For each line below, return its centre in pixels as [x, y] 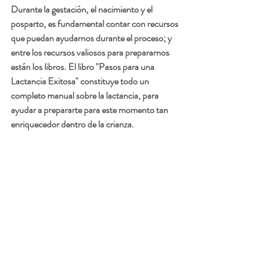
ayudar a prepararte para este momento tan [90, 110]
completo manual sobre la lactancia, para [86, 96]
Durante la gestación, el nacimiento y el [83, 10]
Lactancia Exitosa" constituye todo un [81, 81]
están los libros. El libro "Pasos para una [83, 67]
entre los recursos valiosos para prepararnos [91, 53]
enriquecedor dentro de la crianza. [73, 124]
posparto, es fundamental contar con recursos [95, 24]
